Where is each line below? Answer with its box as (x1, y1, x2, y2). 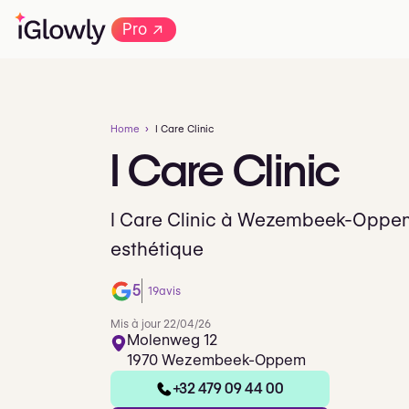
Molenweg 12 (127, 330, 217, 349)
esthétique (110, 238, 204, 260)
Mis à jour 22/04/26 (110, 316, 211, 330)
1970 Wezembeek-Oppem (127, 351, 306, 369)
